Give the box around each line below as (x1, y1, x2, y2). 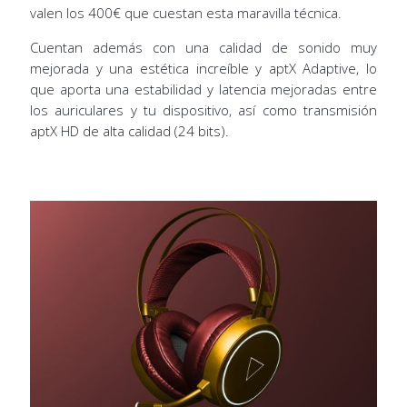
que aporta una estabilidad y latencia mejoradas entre (29, 79, 378, 98)
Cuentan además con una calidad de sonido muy (29, 37, 378, 56)
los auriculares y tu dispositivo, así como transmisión (29, 100, 378, 119)
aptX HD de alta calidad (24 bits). (29, 121, 229, 140)
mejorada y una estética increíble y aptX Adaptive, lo (29, 58, 378, 77)
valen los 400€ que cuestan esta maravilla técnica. (29, 3, 342, 22)
